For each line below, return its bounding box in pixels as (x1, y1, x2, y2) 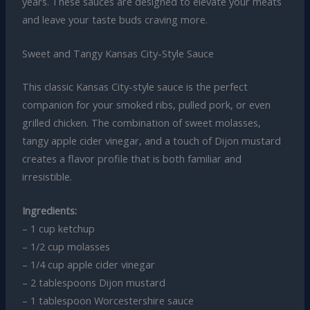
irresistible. (21, 169, 72, 183)
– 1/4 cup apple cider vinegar (21, 257, 155, 272)
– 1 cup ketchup (21, 221, 95, 236)
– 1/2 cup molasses (21, 239, 110, 254)
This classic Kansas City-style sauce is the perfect (21, 79, 248, 93)
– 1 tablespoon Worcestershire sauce (21, 293, 194, 308)
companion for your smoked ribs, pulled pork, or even (21, 97, 271, 111)
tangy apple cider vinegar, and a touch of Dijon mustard (21, 133, 281, 147)
